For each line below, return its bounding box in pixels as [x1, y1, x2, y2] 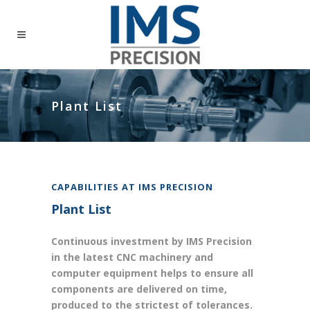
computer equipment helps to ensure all [51, 266, 253, 280]
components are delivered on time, [51, 282, 227, 295]
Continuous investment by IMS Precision [51, 235, 252, 248]
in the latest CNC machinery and [51, 250, 213, 264]
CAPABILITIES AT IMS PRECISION [51, 181, 213, 193]
